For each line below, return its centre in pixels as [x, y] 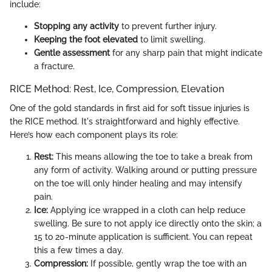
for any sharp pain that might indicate [186, 53]
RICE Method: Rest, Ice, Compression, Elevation [117, 89]
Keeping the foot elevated [86, 39]
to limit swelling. [172, 39]
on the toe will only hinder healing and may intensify [138, 184]
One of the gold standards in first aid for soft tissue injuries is [130, 108]
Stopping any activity [76, 26]
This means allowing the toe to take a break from [153, 157]
